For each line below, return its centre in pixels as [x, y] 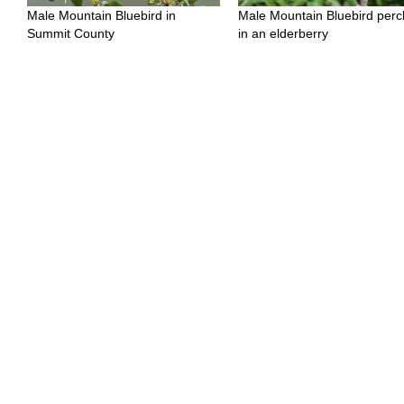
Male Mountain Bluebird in [101, 16]
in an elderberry [284, 34]
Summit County [71, 34]
